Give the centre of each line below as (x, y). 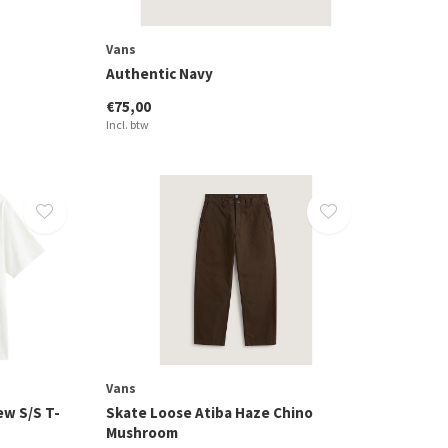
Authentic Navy (159, 73)
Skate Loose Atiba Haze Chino (209, 413)
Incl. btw (127, 124)
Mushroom (141, 433)
